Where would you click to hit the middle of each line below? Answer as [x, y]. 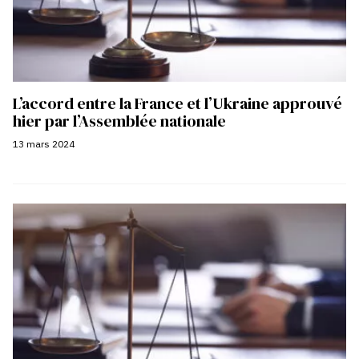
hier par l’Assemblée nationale [121, 121]
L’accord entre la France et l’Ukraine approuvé [177, 103]
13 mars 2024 [44, 143]
